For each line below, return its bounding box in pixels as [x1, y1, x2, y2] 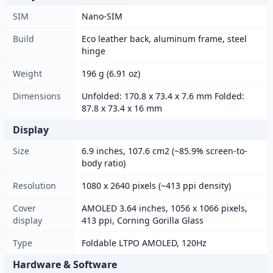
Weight [13, 68, 42, 79]
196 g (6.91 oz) [82, 68, 140, 79]
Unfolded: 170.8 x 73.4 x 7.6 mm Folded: [82, 90, 244, 102]
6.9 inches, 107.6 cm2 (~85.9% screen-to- [82, 145, 247, 157]
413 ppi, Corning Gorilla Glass [82, 214, 204, 226]
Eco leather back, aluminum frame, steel [82, 33, 247, 44]
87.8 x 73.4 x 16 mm [82, 102, 162, 114]
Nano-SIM [82, 10, 122, 22]
